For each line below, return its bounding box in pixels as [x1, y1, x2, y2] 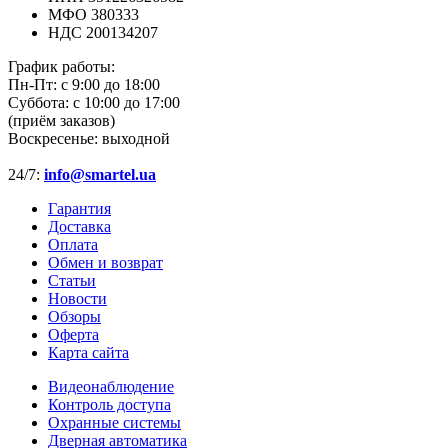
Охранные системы [48, 414, 181, 432]
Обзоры [48, 308, 101, 326]
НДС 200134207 [48, 24, 158, 42]
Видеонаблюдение [48, 378, 174, 396]
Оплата [48, 236, 98, 254]
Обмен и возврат [48, 254, 163, 272]
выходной [102, 130, 170, 148]
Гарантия [48, 200, 111, 218]
